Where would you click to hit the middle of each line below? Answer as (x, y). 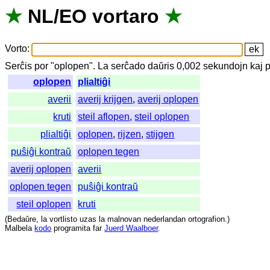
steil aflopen (104, 117)
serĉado (128, 66)
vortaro (126, 17)
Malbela (19, 228)
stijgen (160, 134)
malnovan (124, 219)
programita (72, 228)
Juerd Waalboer (131, 228)
